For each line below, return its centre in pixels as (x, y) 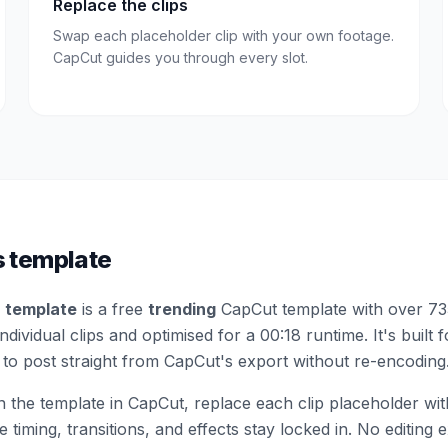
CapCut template (281, 308)
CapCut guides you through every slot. (181, 57)
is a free (110, 308)
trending (182, 308)
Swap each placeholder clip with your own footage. (224, 35)
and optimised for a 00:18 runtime (234, 334)
